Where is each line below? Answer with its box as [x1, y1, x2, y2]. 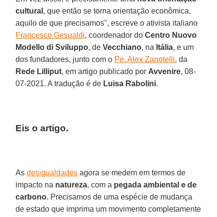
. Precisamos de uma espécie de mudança [46, 192, 193, 201]
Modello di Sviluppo [15, 43, 89, 51]
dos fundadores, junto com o [15, 55, 115, 63]
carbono [15, 192, 47, 201]
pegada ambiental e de [114, 180, 197, 189]
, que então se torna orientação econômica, [43, 6, 191, 15]
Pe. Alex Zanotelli [114, 55, 175, 63]
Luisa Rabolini [103, 79, 156, 88]
